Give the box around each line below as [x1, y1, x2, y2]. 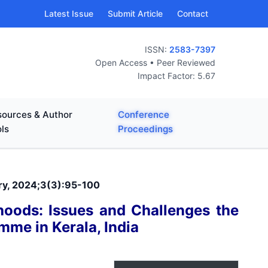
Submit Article [108, 8, 163, 19]
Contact [177, 8, 208, 19]
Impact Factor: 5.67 [138, 71, 215, 81]
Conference [117, 109, 169, 120]
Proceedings [117, 123, 173, 135]
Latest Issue [44, 8, 93, 19]
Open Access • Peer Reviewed [95, 57, 215, 68]
